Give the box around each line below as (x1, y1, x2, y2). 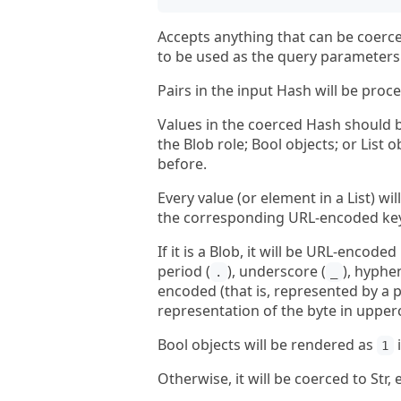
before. (158, 154, 207, 174)
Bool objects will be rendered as (158, 335, 377, 354)
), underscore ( (226, 261, 326, 281)
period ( (158, 261, 210, 281)
